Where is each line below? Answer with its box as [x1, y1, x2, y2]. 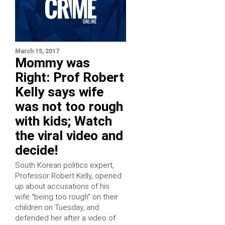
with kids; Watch [15, 114, 112, 129]
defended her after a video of [15, 213, 116, 223]
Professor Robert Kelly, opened [15, 171, 122, 181]
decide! [15, 143, 58, 158]
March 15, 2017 [15, 48, 59, 55]
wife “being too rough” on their [15, 192, 118, 202]
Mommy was [15, 55, 90, 71]
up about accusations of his [15, 182, 109, 191]
